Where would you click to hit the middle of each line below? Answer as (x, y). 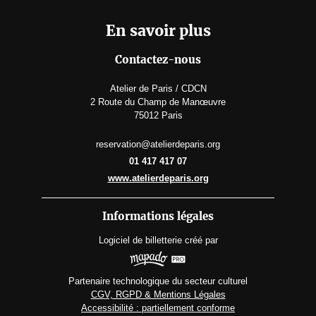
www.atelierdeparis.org (158, 178)
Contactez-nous (158, 60)
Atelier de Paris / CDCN (158, 89)
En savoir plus (158, 31)
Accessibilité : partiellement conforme (158, 308)
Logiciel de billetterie (140, 241)
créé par (201, 241)
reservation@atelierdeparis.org (158, 145)
